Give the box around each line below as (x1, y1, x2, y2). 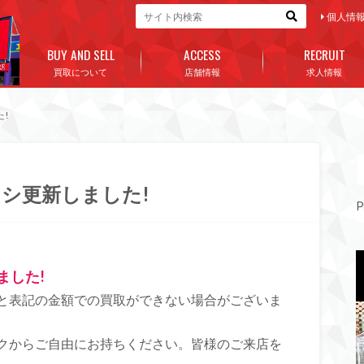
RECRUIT (303, 45, 345, 64)
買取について (54, 66, 107, 77)
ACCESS (184, 45, 221, 64)
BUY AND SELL (46, 45, 115, 64)
